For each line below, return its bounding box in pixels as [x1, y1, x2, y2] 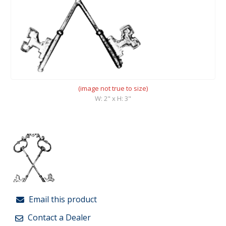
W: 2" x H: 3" [95, 93, 131, 103]
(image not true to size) [78, 83, 148, 93]
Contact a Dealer [26, 212, 91, 223]
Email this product [27, 193, 97, 205]
